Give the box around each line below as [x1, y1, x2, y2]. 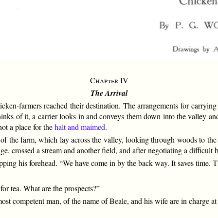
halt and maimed [54, 122, 106, 132]
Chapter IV [90, 75, 128, 86]
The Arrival [91, 88, 127, 99]
